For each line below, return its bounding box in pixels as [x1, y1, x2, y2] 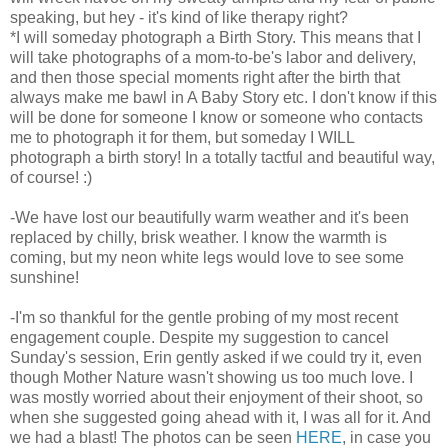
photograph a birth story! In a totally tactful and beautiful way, [10, 149, 435, 167]
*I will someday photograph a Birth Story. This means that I [10, 29, 421, 47]
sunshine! [10, 269, 79, 287]
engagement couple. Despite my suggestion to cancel [10, 329, 389, 347]
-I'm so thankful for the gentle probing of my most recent [10, 309, 398, 327]
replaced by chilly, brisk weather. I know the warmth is [10, 229, 387, 247]
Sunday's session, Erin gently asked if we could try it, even [10, 349, 422, 367]
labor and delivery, [282, 49, 416, 67]
